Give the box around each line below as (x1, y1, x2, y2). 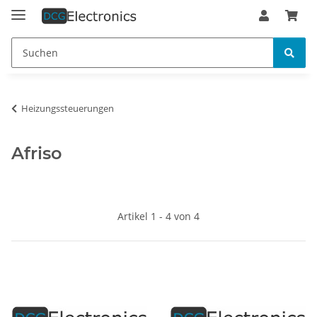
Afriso (11, 142, 62, 163)
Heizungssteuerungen (21, 101, 114, 115)
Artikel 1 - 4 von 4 (117, 209, 200, 223)
